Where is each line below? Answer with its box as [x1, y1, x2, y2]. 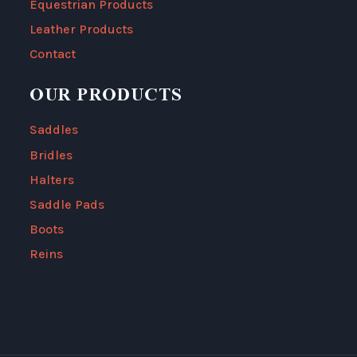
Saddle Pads [29, 197, 104, 213]
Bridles [29, 147, 73, 163]
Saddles [29, 122, 78, 138]
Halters [29, 171, 74, 187]
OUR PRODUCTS [29, 76, 183, 114]
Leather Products [29, 22, 133, 37]
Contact [29, 46, 76, 62]
